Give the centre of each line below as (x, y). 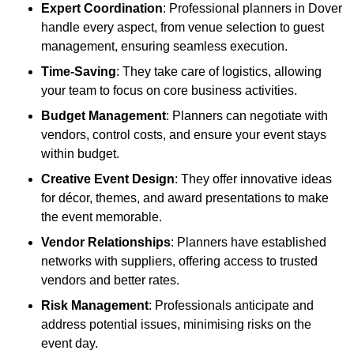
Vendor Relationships (106, 243)
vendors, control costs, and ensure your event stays (184, 135)
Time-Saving (79, 72)
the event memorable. (102, 217)
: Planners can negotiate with (247, 116)
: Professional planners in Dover (252, 9)
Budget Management (104, 116)
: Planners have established (249, 243)
